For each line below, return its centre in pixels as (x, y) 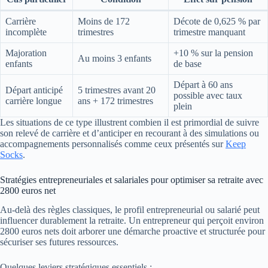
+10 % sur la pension (213, 53)
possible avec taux (208, 95)
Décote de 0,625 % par (217, 21)
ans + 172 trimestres (115, 100)
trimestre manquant (209, 32)
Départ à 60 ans (203, 84)
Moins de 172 (104, 21)
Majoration (26, 53)
